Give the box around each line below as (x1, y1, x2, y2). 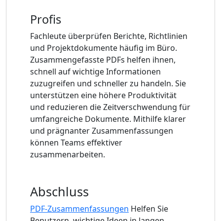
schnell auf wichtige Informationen (30, 66, 161, 77)
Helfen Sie (129, 203, 168, 214)
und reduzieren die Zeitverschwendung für (30, 101, 190, 112)
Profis (30, 11, 61, 27)
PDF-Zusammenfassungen (30, 203, 129, 214)
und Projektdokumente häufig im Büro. (30, 42, 177, 53)
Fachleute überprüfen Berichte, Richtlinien (30, 30, 187, 41)
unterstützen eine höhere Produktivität (30, 89, 177, 101)
